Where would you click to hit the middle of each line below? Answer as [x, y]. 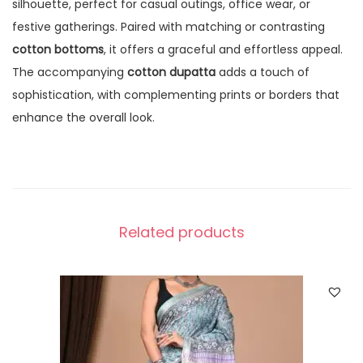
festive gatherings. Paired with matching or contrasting [169, 26]
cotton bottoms [58, 49]
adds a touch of [263, 72]
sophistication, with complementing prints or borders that [176, 94]
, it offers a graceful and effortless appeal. [223, 49]
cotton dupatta [171, 72]
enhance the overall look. [83, 117]
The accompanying [70, 72]
